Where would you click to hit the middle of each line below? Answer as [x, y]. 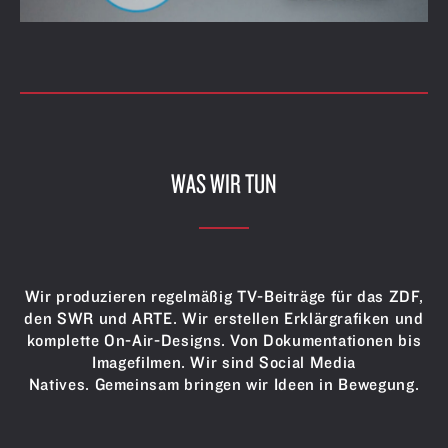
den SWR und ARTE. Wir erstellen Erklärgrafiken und [224, 317]
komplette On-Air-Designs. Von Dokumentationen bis [224, 339]
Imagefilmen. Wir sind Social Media [224, 361]
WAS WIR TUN [224, 182]
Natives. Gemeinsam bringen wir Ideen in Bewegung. [224, 383]
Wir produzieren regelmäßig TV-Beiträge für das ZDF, [224, 295]
